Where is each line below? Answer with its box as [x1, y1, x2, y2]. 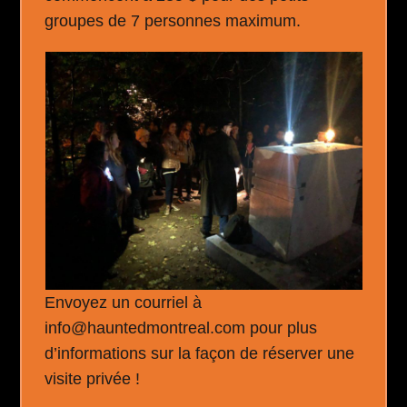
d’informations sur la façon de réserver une [45, 344, 355, 362]
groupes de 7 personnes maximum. [45, 12, 302, 30]
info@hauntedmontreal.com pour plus [45, 319, 318, 337]
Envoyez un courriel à [45, 293, 203, 312]
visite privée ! [45, 370, 141, 388]
